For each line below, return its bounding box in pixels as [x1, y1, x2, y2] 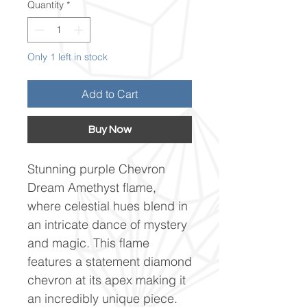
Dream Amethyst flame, [27, 179, 156, 195]
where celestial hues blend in [27, 197, 188, 214]
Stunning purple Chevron [27, 160, 165, 177]
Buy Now [88, 123, 132, 135]
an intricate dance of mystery [27, 216, 187, 232]
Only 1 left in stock [27, 50, 108, 63]
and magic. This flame [27, 234, 149, 251]
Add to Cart [82, 86, 138, 101]
